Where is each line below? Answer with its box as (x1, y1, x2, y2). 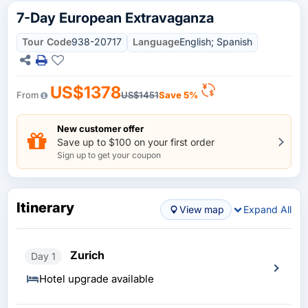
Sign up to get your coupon (57, 150, 161, 161)
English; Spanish (179, 36, 252, 48)
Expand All (243, 203, 291, 216)
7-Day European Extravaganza (16, 10, 214, 27)
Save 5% (158, 89, 198, 101)
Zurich (70, 248, 104, 263)
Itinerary (16, 199, 74, 217)
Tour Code (22, 36, 71, 48)
